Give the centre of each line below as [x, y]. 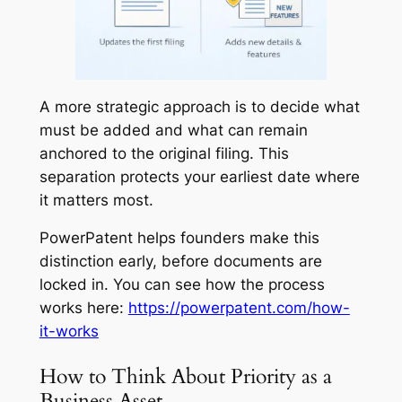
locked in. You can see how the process [182, 285]
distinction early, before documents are [180, 262]
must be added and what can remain [173, 130]
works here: [83, 308]
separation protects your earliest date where [199, 176]
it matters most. [96, 200]
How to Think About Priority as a [185, 376]
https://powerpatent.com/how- [239, 308]
